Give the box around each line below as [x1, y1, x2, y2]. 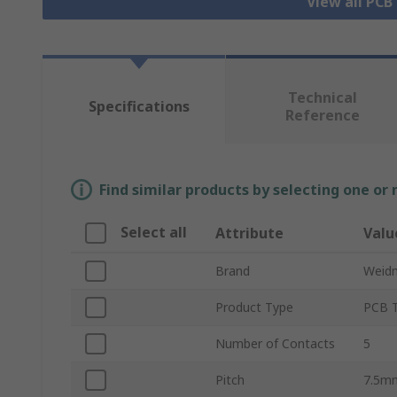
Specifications [88, 97, 190, 117]
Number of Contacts [215, 335, 335, 353]
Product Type [215, 299, 293, 316]
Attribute [215, 223, 284, 244]
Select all [121, 222, 187, 243]
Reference [284, 105, 360, 126]
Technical [287, 88, 357, 108]
